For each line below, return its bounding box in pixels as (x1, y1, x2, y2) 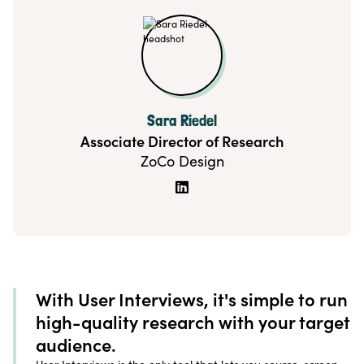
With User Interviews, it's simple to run (36, 287, 348, 312)
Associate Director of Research (80, 131, 284, 152)
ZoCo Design (140, 151, 224, 171)
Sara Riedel (147, 110, 217, 131)
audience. (36, 332, 116, 357)
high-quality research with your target (36, 310, 350, 335)
